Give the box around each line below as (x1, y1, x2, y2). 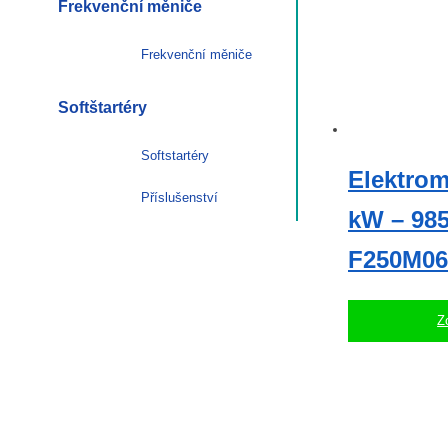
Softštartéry (58, 98, 147, 116)
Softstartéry (141, 147, 209, 163)
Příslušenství (141, 189, 218, 205)
